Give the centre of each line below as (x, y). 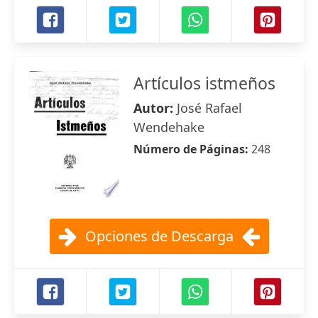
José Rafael (209, 108)
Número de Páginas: (192, 149)
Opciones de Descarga (159, 236)
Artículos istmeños (204, 83)
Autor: (155, 108)
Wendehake (169, 127)
